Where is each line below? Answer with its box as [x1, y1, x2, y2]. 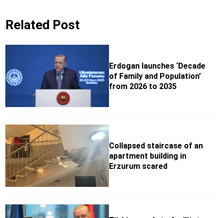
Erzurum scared [109, 161, 167, 171]
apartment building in [109, 151, 186, 161]
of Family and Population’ [109, 71, 201, 81]
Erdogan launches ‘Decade [109, 61, 205, 71]
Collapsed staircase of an [109, 141, 203, 150]
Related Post [5, 18, 80, 33]
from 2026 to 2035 [109, 81, 177, 91]
